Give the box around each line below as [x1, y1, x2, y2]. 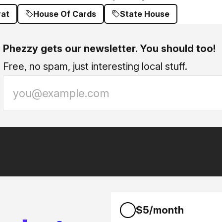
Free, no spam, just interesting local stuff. [3, 60, 187, 72]
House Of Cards [33, 9, 96, 19]
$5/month [136, 204, 184, 216]
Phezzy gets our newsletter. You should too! [3, 43, 216, 55]
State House [120, 9, 169, 19]
